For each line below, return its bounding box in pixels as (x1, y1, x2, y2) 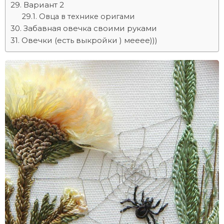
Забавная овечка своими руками (23, 23, 157, 33)
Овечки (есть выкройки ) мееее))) (21, 35, 157, 45)
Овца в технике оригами (38, 12, 134, 21)
